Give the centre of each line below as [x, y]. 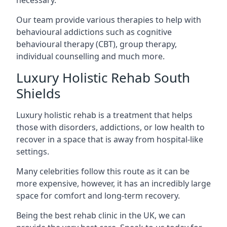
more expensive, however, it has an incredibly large [113, 183]
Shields [38, 93]
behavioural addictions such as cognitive [94, 32]
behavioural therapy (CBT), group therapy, [97, 44]
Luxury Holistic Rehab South [103, 77]
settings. [33, 151]
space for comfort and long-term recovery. [98, 195]
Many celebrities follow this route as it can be [103, 171]
